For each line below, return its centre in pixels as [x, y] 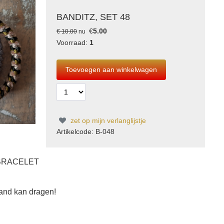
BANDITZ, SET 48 [93, 17]
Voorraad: [73, 42]
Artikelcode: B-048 [85, 131]
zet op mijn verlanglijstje [107, 120]
